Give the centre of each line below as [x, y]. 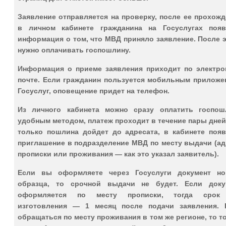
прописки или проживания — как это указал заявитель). [118, 154]
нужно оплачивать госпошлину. [74, 50]
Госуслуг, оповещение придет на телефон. [94, 91]
